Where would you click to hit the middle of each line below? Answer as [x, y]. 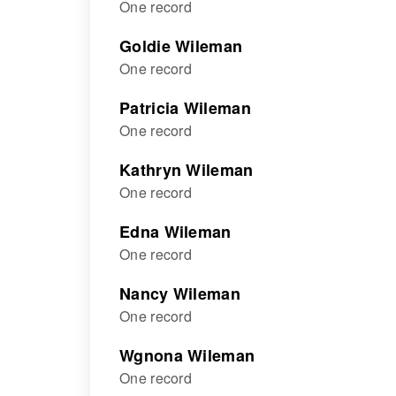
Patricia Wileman [185, 108]
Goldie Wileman [181, 46]
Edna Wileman [175, 232]
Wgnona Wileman [187, 355]
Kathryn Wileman [187, 170]
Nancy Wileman [180, 293]
